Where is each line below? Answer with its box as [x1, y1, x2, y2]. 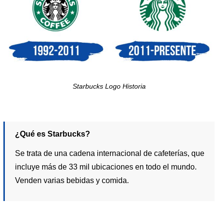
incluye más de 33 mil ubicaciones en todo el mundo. [15, 162, 197, 171]
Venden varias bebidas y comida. [15, 176, 129, 185]
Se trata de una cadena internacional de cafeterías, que [15, 149, 205, 157]
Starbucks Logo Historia [72, 83, 146, 91]
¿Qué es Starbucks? [15, 130, 91, 139]
